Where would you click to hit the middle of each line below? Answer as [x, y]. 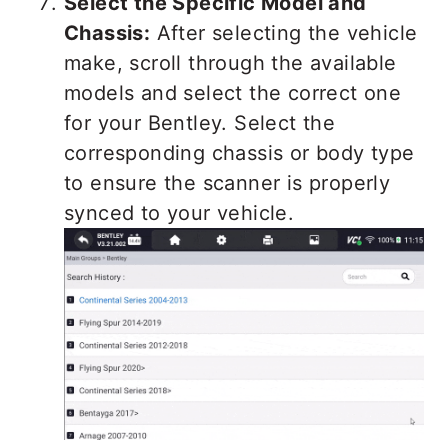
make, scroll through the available [230, 63]
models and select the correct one [233, 93]
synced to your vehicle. [179, 213]
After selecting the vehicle [284, 33]
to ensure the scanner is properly [227, 183]
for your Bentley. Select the [200, 123]
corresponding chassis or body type [239, 153]
